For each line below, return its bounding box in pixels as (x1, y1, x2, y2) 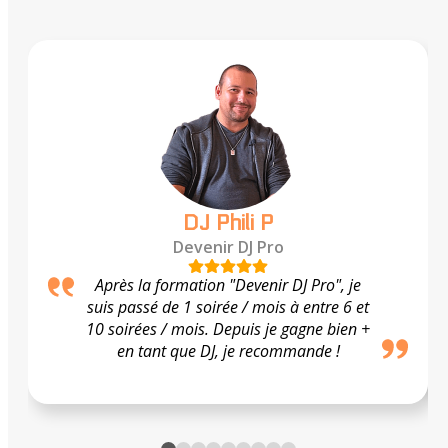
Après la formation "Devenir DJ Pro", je (95, 274, 361, 296)
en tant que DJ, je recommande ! (116, 340, 340, 362)
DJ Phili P (182, 210, 274, 236)
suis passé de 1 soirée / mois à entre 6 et (87, 296, 369, 318)
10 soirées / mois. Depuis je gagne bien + (86, 318, 370, 340)
